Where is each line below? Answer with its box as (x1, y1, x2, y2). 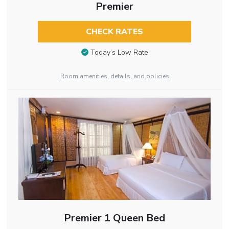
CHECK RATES (85, 26, 143, 37)
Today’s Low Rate (90, 48, 148, 58)
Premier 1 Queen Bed (63, 211, 165, 225)
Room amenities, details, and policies (60, 72, 169, 81)
